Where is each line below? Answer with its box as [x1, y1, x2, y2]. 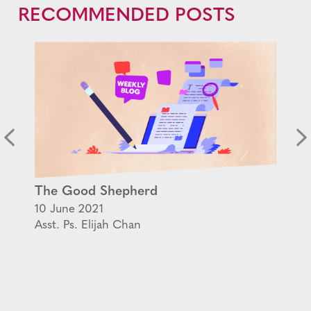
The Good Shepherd [35, 185, 158, 199]
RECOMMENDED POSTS [18, 7, 235, 26]
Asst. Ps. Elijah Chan [35, 219, 141, 232]
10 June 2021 [35, 203, 103, 216]
